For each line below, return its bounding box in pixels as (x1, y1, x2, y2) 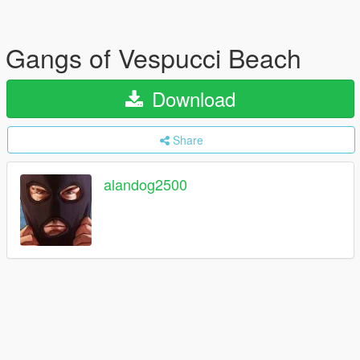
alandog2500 (104, 174, 187, 195)
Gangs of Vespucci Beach (6, 39, 301, 76)
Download (146, 84, 235, 112)
